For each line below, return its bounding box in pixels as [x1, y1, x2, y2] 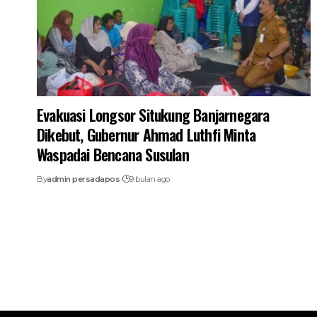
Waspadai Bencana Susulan [37, 142, 189, 166]
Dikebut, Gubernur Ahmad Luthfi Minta [37, 122, 256, 146]
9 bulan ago [129, 173, 170, 184]
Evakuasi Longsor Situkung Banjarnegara [37, 103, 270, 126]
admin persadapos [47, 173, 120, 184]
